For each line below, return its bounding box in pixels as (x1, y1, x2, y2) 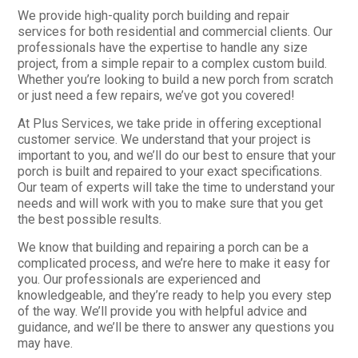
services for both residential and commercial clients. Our (18, 24, 333, 39)
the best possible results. (18, 212, 162, 227)
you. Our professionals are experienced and (18, 272, 261, 287)
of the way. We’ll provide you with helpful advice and (18, 304, 308, 319)
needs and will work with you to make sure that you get (18, 196, 324, 211)
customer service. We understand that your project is (18, 132, 312, 147)
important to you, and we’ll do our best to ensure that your (18, 148, 336, 163)
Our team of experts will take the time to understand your (18, 180, 336, 195)
